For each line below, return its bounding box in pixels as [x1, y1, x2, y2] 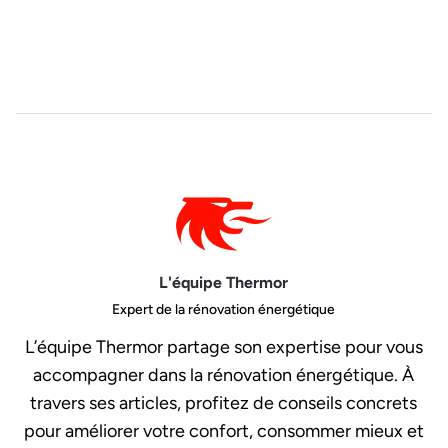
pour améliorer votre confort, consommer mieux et [23, 420, 424, 443]
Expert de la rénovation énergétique [112, 301, 336, 319]
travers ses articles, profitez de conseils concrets [30, 392, 418, 415]
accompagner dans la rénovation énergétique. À [33, 364, 415, 387]
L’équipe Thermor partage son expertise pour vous [24, 336, 423, 359]
